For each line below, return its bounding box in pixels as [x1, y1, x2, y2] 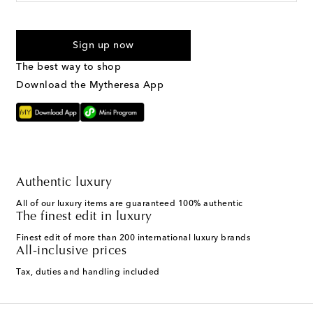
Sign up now [73, 40, 134, 50]
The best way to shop [16, 61, 121, 72]
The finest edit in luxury [16, 210, 152, 224]
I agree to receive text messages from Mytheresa [31, 19, 235, 28]
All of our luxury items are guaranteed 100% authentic [16, 199, 243, 208]
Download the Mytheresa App [16, 80, 163, 90]
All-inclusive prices [16, 245, 126, 258]
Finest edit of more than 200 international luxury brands [16, 233, 250, 242]
